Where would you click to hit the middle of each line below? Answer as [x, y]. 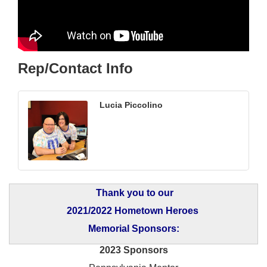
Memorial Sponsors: [133, 229]
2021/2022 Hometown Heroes [133, 211]
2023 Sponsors [133, 250]
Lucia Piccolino [131, 105]
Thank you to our [135, 193]
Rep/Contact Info [75, 69]
